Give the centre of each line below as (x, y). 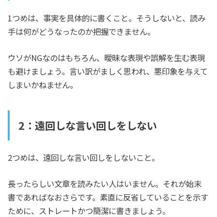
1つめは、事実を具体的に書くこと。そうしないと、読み (107, 18)
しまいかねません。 (43, 85)
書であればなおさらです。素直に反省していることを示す (108, 197)
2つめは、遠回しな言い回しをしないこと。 (84, 158)
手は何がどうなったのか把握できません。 (82, 31)
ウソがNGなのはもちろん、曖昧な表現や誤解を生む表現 (107, 58)
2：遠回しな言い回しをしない (87, 125)
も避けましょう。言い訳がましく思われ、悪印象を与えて (108, 71)
